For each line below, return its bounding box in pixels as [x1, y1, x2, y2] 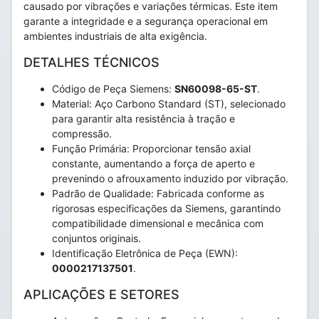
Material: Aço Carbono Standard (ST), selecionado [52, 98, 286, 110]
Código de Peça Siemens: [52, 83, 174, 95]
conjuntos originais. [52, 232, 141, 244]
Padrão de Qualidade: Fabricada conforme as [52, 187, 264, 199]
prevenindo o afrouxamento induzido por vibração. [52, 172, 288, 184]
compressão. [52, 127, 112, 140]
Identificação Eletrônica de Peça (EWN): [52, 247, 238, 259]
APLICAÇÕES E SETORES [23, 287, 179, 302]
